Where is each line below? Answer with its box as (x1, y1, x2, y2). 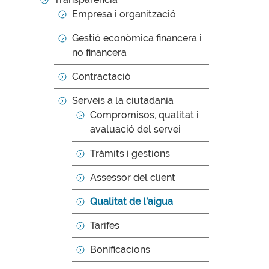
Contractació (72, 71, 131, 82)
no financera (72, 47, 127, 58)
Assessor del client (90, 172, 175, 183)
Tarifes (90, 220, 119, 231)
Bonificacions (90, 244, 150, 255)
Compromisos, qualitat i (90, 109, 199, 121)
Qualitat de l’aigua (90, 196, 173, 207)
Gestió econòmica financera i (72, 32, 202, 44)
